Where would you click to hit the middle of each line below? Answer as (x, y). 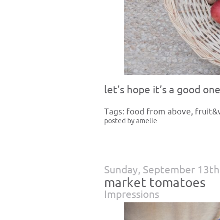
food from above (159, 112)
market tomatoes (155, 183)
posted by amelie (131, 121)
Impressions (132, 195)
